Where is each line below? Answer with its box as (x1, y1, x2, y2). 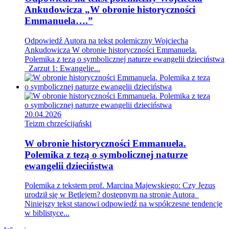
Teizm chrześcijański (25, 119, 91, 128)
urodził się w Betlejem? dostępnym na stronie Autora (25, 190, 199, 199)
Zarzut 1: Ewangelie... (25, 63, 100, 73)
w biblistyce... (25, 209, 70, 218)
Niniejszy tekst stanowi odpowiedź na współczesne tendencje (25, 199, 222, 209)
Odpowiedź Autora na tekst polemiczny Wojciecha (25, 36, 188, 45)
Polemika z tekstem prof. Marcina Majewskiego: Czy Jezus (25, 181, 215, 190)
